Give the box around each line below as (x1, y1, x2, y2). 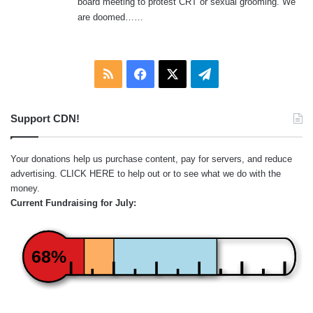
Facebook (146, 66, 201, 80)
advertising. (10, 168, 60, 179)
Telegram (210, 66, 262, 80)
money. (10, 182, 40, 194)
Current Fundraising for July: (10, 197, 136, 208)
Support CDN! (10, 112, 80, 124)
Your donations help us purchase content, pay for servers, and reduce (10, 153, 292, 164)
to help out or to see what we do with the (115, 168, 281, 179)
